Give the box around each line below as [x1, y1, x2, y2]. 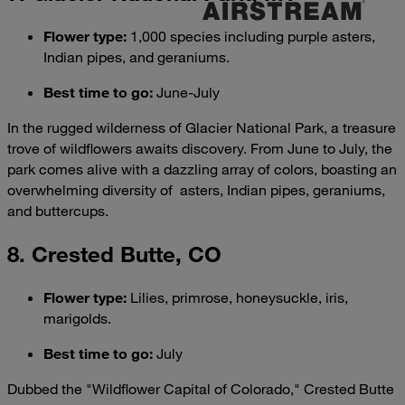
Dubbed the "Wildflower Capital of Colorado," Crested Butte [7, 380, 394, 399]
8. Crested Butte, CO [7, 240, 221, 268]
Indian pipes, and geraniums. [43, 47, 230, 66]
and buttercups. [7, 201, 108, 220]
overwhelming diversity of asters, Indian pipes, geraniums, [7, 180, 385, 199]
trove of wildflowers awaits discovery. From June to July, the [7, 138, 392, 157]
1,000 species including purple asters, [127, 26, 375, 45]
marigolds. [43, 309, 111, 328]
